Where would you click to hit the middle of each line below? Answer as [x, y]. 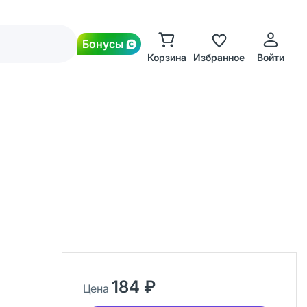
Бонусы [103, 44]
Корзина [167, 57]
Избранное [219, 57]
